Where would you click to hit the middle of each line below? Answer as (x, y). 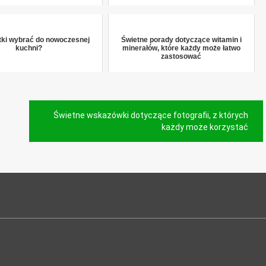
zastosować (181, 56)
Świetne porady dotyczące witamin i (181, 40)
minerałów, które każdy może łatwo (181, 48)
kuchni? (29, 48)
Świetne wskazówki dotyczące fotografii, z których (151, 115)
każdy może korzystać (205, 127)
